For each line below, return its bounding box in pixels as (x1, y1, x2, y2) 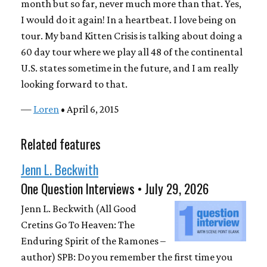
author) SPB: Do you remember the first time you (21, 251, 232, 263)
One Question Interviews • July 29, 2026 (21, 178, 209, 198)
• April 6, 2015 (59, 103, 119, 115)
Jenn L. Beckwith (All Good (21, 203, 136, 215)
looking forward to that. (21, 77, 129, 90)
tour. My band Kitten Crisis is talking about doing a (21, 29, 243, 42)
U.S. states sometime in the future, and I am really (21, 61, 238, 74)
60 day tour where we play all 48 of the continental (21, 45, 243, 58)
